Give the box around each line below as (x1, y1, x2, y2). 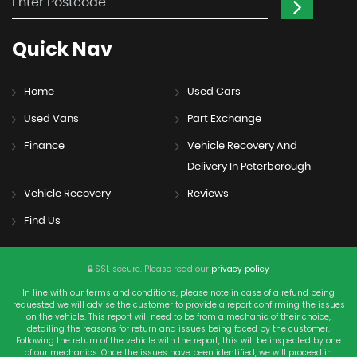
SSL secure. (92, 262, 142, 275)
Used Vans (24, 113, 79, 124)
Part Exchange (186, 113, 261, 124)
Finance (24, 140, 65, 151)
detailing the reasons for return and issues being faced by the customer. (27, 322, 330, 335)
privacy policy (211, 262, 269, 275)
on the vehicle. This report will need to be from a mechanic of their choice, (26, 310, 331, 323)
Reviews (186, 188, 229, 199)
